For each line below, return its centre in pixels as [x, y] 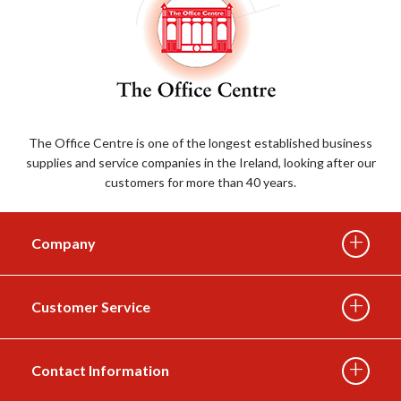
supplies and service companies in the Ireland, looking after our [200, 163]
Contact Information [100, 371]
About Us [200, 316]
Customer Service [91, 307]
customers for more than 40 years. [200, 183]
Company [64, 243]
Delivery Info [200, 380]
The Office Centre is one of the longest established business [200, 143]
